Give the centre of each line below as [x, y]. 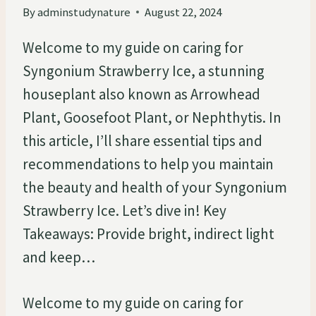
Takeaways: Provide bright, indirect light [148, 233]
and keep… [59, 257]
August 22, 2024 [183, 12]
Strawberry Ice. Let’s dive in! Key [124, 210]
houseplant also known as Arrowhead [141, 94]
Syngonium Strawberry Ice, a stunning [144, 71]
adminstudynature [84, 12]
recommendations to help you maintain [148, 164]
